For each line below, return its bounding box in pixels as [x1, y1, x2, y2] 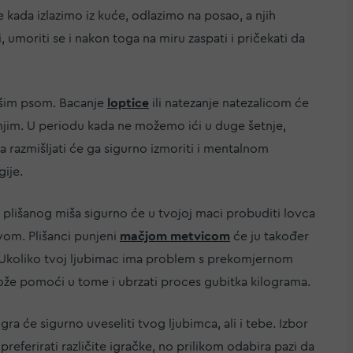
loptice [107, 96, 149, 110]
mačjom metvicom [120, 229, 230, 243]
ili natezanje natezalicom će [149, 96, 309, 110]
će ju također [230, 229, 309, 243]
